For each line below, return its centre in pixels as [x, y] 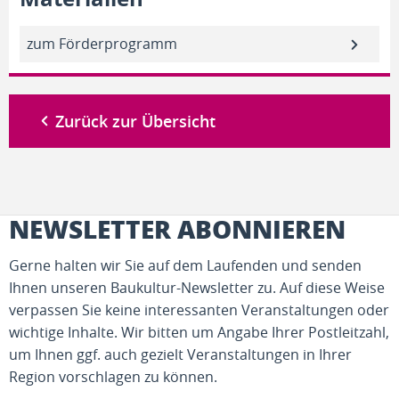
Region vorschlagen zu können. [113, 377]
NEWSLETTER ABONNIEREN [177, 229]
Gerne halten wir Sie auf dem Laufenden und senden [185, 265]
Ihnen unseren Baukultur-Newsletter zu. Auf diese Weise [197, 288]
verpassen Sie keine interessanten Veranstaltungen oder [199, 310]
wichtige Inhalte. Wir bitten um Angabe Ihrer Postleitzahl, [199, 332]
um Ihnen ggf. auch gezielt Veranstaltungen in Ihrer [180, 354]
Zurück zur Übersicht [135, 121]
